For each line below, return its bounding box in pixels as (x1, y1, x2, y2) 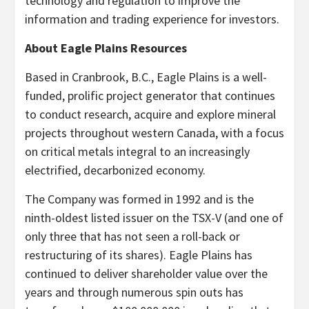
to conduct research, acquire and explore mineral (25, 106, 276, 122)
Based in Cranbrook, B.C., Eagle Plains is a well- (25, 68, 267, 85)
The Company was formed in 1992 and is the (25, 190, 254, 207)
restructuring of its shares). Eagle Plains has (25, 246, 252, 263)
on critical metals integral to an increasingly (25, 143, 250, 159)
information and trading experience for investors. (25, 10, 279, 27)
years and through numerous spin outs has (25, 283, 243, 300)
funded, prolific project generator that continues (25, 87, 275, 103)
